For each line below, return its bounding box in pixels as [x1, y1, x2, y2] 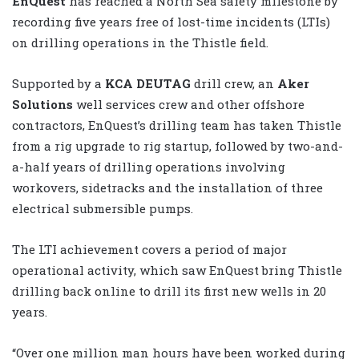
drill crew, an [191, 75, 277, 91]
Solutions [12, 95, 76, 112]
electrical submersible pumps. [12, 200, 193, 216]
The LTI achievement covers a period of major [12, 240, 287, 257]
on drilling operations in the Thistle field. [12, 34, 268, 50]
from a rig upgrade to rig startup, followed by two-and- [12, 137, 343, 154]
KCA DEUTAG [105, 75, 191, 91]
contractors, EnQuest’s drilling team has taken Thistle [12, 116, 341, 133]
